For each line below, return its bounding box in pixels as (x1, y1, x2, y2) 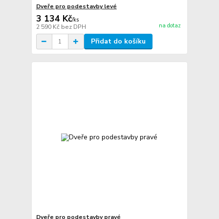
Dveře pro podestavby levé (36, 2, 117, 11)
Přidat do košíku (90, 37, 146, 46)
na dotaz (158, 22, 181, 30)
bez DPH (61, 23, 86, 31)
